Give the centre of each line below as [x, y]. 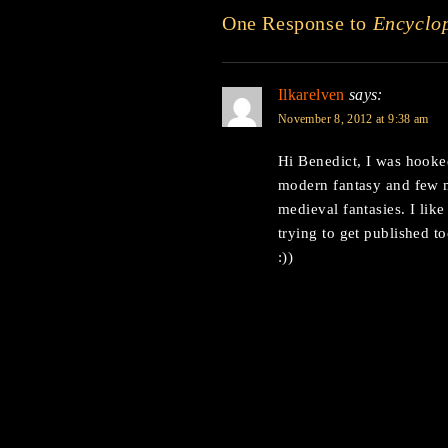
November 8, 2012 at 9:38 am [353, 119]
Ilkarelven [311, 94]
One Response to [297, 23]
